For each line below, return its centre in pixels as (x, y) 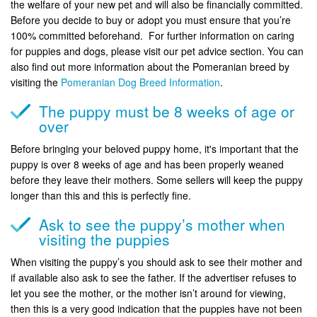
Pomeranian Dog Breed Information (140, 82)
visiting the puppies (106, 239)
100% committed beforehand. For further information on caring (152, 35)
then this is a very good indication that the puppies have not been (156, 308)
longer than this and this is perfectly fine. (101, 195)
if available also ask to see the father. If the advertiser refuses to (154, 277)
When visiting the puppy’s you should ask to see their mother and (156, 261)
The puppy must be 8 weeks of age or (167, 111)
